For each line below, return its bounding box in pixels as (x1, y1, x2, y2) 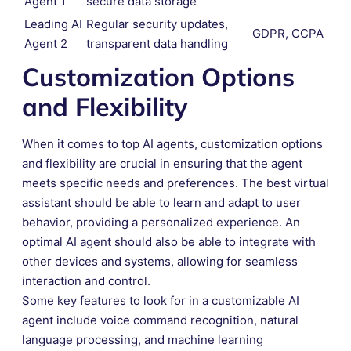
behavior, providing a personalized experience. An (22, 214, 300, 230)
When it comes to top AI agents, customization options (22, 136, 323, 151)
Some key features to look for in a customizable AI (22, 292, 299, 308)
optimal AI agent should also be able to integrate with (22, 233, 316, 249)
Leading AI (24, 16, 82, 31)
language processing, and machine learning (22, 331, 263, 347)
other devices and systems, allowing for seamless (22, 253, 298, 269)
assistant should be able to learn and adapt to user (22, 194, 301, 210)
